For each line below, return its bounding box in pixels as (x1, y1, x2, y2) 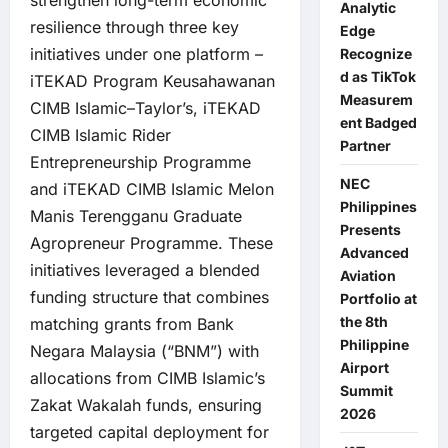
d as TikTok (339, 68, 416, 85)
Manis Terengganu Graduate (30, 206, 242, 227)
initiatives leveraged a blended (30, 260, 260, 281)
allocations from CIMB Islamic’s (30, 368, 265, 389)
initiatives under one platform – (30, 44, 263, 65)
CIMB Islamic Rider (30, 125, 171, 146)
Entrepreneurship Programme (30, 152, 251, 173)
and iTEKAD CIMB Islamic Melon (30, 179, 274, 200)
